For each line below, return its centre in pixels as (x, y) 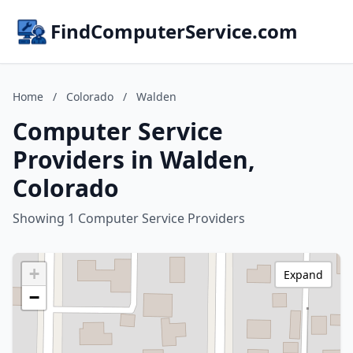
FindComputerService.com (174, 31)
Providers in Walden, (134, 160)
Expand (303, 275)
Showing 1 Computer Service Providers (129, 218)
